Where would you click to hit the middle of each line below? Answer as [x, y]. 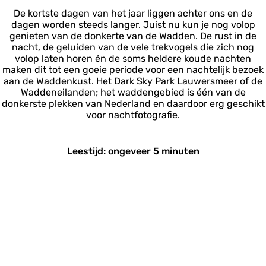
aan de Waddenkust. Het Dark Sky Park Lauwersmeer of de [133, 81]
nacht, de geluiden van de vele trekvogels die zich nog [133, 47]
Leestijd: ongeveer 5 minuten [133, 151]
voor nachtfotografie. [133, 115]
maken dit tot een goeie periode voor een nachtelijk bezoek [133, 70]
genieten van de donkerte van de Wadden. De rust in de [133, 36]
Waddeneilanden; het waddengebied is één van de [133, 92]
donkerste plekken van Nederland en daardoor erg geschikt [133, 104]
